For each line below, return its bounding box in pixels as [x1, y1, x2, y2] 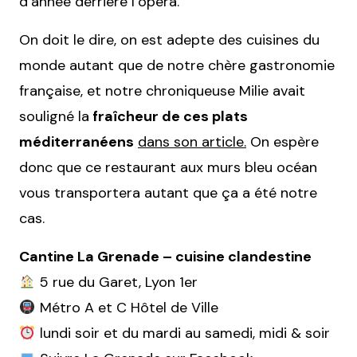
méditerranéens [19, 132, 134, 151]
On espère [246, 132, 319, 151]
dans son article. [138, 132, 246, 151]
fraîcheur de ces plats [89, 107, 248, 126]
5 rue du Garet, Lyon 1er [35, 273, 198, 292]
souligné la [19, 107, 89, 126]
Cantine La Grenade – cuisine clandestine [19, 247, 312, 266]
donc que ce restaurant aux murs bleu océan [19, 158, 317, 177]
